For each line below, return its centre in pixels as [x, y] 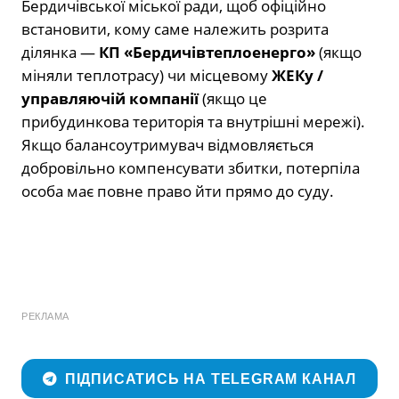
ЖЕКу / [297, 75]
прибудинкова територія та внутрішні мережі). [193, 121]
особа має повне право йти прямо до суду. [178, 191]
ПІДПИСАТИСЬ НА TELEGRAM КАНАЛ [211, 379]
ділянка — [60, 52]
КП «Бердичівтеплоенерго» [207, 52]
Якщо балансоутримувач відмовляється [167, 144]
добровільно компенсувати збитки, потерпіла [191, 167]
